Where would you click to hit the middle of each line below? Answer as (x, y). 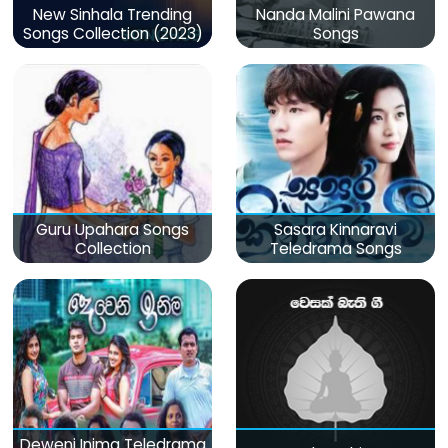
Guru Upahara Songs (112, 229)
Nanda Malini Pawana (335, 14)
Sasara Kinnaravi (335, 229)
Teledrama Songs (335, 248)
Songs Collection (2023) (112, 33)
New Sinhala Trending (112, 14)
